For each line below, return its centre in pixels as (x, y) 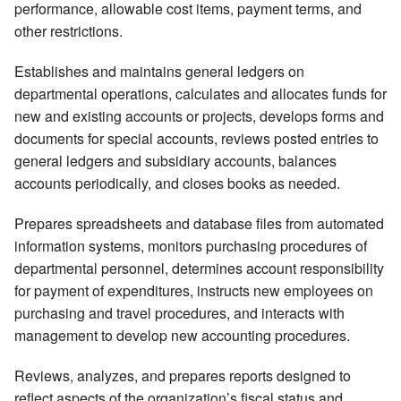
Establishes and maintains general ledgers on (159, 72)
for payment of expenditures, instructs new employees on (194, 291)
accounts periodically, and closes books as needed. (177, 183)
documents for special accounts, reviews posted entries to (196, 139)
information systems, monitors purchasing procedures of (191, 246)
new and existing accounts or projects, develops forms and (199, 116)
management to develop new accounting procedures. (182, 336)
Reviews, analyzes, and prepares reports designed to (183, 376)
